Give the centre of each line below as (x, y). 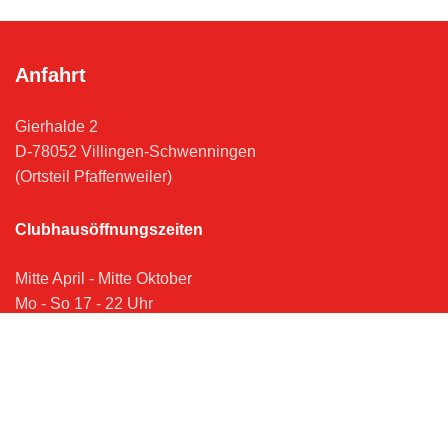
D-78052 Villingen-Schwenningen (135, 151)
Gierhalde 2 (56, 126)
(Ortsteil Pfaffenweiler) (93, 176)
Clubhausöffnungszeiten (109, 229)
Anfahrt (50, 75)
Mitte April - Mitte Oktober (103, 278)
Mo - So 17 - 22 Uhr (84, 303)
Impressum (54, 383)
